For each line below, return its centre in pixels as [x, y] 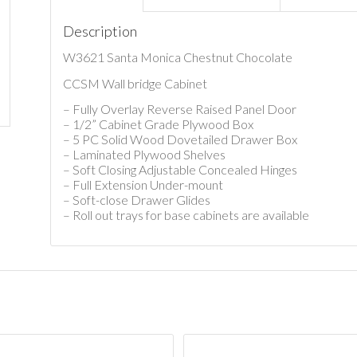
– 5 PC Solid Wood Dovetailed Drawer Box [180, 139]
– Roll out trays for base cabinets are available [186, 215]
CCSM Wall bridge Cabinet [135, 83]
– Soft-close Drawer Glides [136, 200]
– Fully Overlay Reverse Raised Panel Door [179, 109]
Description [100, 31]
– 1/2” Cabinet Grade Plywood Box [158, 124]
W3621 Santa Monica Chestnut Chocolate [177, 57]
